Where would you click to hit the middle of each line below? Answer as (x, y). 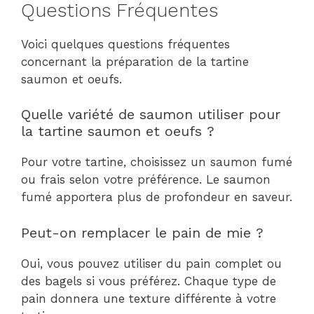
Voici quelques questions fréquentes (125, 44)
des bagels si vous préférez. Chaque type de (149, 281)
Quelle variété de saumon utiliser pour (151, 115)
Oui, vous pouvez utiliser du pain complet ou (151, 263)
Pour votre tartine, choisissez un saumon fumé (157, 162)
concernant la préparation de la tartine (135, 61)
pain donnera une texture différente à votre (149, 298)
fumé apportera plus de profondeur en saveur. (157, 197)
